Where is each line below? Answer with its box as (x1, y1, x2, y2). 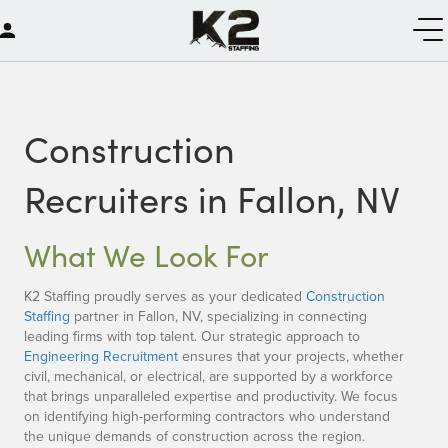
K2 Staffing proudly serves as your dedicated (24, 286, 306, 307)
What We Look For (24, 235, 269, 276)
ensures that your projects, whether (178, 346, 404, 367)
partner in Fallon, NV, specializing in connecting (70, 306, 367, 327)
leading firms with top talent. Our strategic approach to (24, 326, 360, 347)
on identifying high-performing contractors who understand (24, 406, 390, 427)
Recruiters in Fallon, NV (24, 174, 400, 224)
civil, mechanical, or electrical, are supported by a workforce (24, 366, 393, 387)
